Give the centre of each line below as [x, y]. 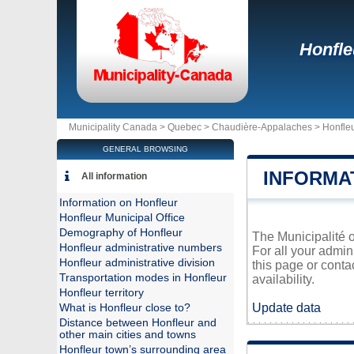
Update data [286, 308]
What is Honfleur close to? [125, 308]
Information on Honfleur [119, 203]
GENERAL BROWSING [145, 149]
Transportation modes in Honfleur [143, 278]
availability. [283, 279]
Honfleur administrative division [137, 263]
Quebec [185, 127]
